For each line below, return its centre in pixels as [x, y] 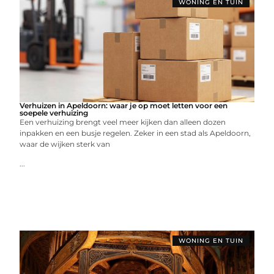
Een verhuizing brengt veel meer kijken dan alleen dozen [123, 122]
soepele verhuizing [54, 113]
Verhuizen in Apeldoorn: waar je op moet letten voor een [124, 106]
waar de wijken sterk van [65, 144]
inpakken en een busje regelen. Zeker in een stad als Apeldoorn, [135, 133]
